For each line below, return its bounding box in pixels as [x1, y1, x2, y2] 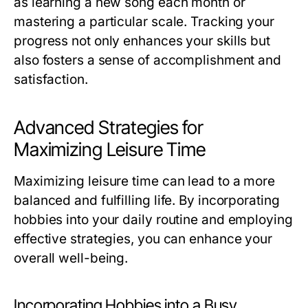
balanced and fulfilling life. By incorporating [14, 192, 280, 208]
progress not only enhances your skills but [14, 33, 271, 49]
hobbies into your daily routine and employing [14, 212, 293, 228]
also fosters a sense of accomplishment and [14, 52, 282, 68]
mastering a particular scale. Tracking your [14, 14, 274, 30]
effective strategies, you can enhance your [14, 231, 273, 247]
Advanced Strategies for [14, 116, 203, 139]
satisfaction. [14, 71, 88, 87]
